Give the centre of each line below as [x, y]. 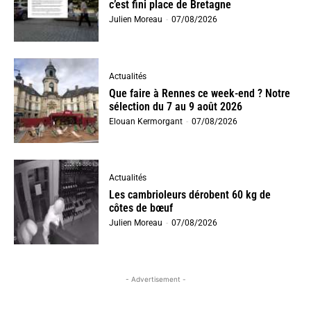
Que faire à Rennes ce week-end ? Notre [200, 93]
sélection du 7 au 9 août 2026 [176, 106]
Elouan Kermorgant [146, 121]
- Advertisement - [155, 279]
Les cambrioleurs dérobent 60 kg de [190, 195]
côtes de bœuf [141, 208]
